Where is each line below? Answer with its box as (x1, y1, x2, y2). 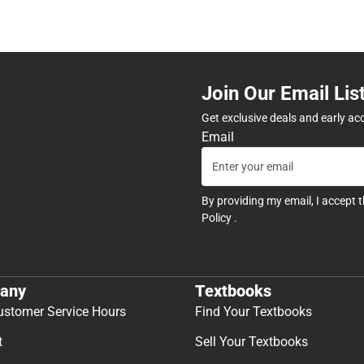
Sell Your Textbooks (195, 334, 308, 350)
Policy (201, 210, 234, 224)
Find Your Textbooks (195, 304, 312, 320)
